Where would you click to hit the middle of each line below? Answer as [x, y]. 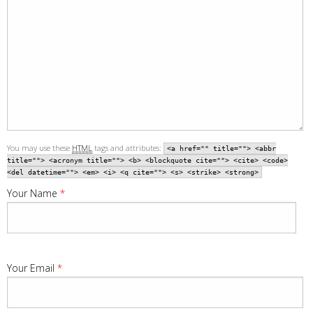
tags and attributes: [128, 147]
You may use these [39, 147]
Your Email [32, 268]
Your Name [34, 193]
